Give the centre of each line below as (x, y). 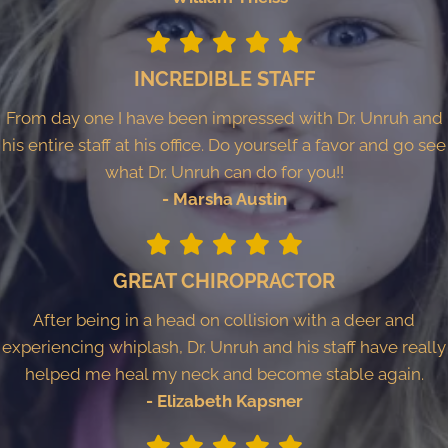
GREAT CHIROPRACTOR (224, 280)
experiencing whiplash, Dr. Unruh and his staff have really (224, 346)
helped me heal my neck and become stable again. (224, 373)
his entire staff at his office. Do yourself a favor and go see (224, 144)
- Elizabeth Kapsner (224, 400)
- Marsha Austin (224, 198)
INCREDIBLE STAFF (224, 78)
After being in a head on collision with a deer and (224, 319)
